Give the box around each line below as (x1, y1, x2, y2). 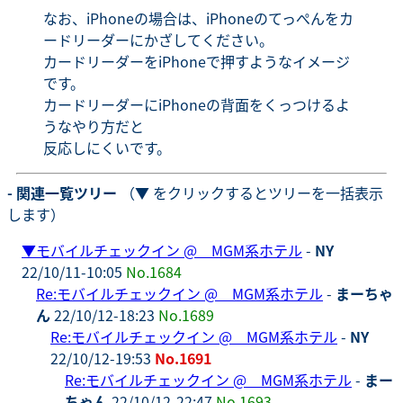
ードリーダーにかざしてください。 (43, 28, 273, 50)
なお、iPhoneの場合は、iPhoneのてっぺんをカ (43, 6, 354, 29)
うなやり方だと (43, 114, 144, 137)
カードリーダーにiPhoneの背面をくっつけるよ (43, 93, 350, 115)
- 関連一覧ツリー (7, 181, 117, 203)
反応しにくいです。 (43, 136, 171, 158)
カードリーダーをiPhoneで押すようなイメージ (43, 49, 350, 72)
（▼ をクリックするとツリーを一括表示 (117, 181, 383, 203)
